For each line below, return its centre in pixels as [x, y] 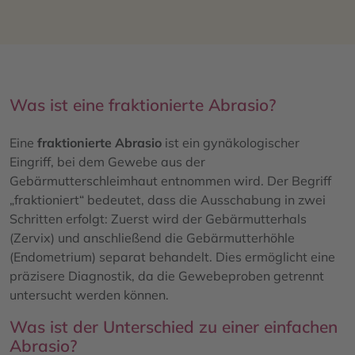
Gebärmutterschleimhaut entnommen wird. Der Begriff [170, 180]
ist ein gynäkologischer [231, 142]
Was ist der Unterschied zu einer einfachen [174, 326]
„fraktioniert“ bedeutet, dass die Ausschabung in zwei [168, 199]
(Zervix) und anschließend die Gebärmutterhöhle [152, 237]
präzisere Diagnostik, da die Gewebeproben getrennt [167, 275]
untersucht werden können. [89, 294]
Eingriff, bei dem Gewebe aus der [107, 161]
